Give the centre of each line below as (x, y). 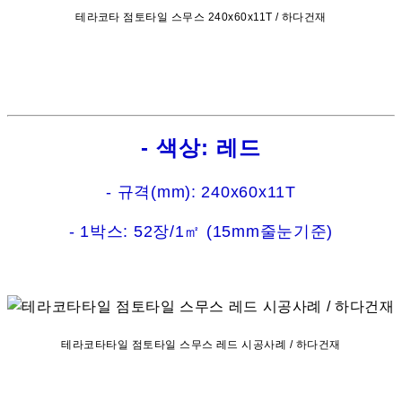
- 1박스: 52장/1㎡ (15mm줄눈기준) (201, 232)
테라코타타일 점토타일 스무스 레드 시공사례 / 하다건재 (201, 345)
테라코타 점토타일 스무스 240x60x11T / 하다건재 (201, 17)
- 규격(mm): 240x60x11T (201, 192)
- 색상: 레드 (201, 148)
